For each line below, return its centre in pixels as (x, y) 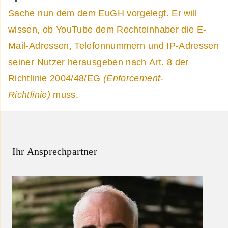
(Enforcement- (132, 78)
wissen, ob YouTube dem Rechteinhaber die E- (107, 29)
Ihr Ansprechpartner (55, 151)
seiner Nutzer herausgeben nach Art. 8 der (98, 62)
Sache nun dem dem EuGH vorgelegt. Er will (103, 13)
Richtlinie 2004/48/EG (54, 78)
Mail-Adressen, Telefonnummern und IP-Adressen (114, 46)
